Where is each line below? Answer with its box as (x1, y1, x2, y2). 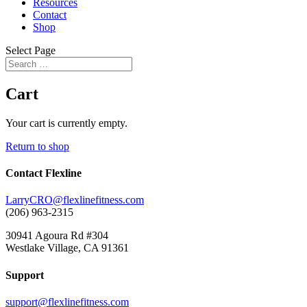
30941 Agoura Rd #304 (5, 230, 108, 242)
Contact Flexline (5, 167, 82, 180)
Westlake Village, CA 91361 (5, 242, 129, 254)
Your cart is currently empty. (5, 116, 127, 129)
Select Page (5, 45, 56, 56)
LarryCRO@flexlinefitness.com (5, 194, 144, 206)
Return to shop (5, 140, 69, 152)
